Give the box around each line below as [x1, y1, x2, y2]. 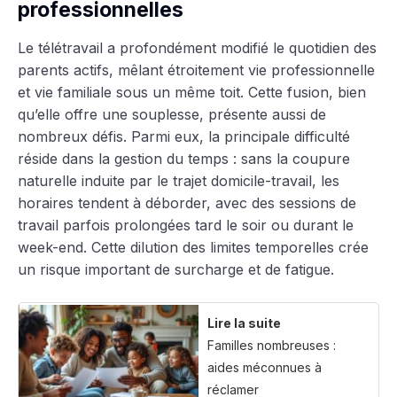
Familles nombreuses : [207, 337, 336, 353]
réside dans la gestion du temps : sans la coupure [18, 149, 350, 167]
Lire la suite [207, 315, 281, 331]
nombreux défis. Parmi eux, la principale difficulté [18, 127, 350, 145]
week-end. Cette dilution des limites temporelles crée [18, 237, 369, 256]
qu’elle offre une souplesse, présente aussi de [18, 105, 326, 123]
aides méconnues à [207, 359, 322, 375]
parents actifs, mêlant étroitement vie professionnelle [18, 60, 375, 79]
